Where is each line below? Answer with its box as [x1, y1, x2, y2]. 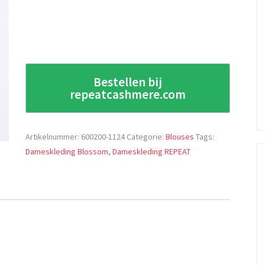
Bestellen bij [93, 73, 163, 90]
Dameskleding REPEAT [112, 146, 191, 157]
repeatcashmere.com [70, 86, 186, 102]
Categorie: [127, 131, 166, 142]
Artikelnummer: [25, 131, 82, 142]
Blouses [166, 131, 195, 142]
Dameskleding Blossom [25, 146, 109, 157]
